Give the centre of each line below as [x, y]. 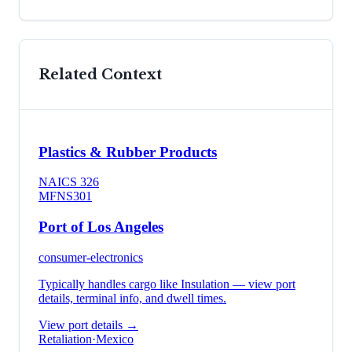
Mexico [115, 339]
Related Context [100, 75]
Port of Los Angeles [101, 227]
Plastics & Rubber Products [128, 152]
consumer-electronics [91, 257]
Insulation [205, 284]
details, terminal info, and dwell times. [132, 298]
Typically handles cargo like [110, 284]
